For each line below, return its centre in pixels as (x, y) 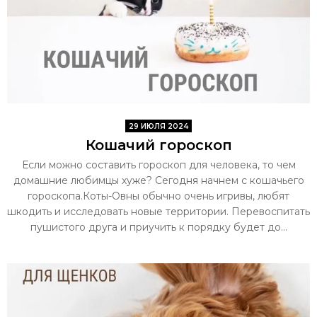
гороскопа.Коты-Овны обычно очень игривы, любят (158, 196)
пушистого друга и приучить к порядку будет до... (158, 227)
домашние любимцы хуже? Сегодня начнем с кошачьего (158, 180)
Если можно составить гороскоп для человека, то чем (158, 165)
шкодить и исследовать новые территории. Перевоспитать (158, 211)
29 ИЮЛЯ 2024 (158, 126)
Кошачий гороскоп (158, 145)
